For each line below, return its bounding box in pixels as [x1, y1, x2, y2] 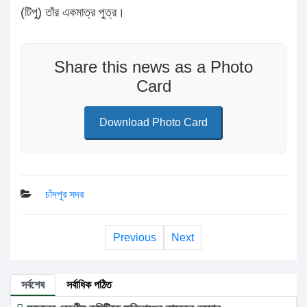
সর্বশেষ [21, 278, 45, 291]
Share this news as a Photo [54, 57, 253, 76]
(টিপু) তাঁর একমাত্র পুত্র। [21, 5, 125, 19]
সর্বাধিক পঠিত [66, 278, 112, 291]
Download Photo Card [99, 116, 208, 128]
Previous [113, 231, 156, 243]
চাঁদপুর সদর [45, 188, 84, 200]
